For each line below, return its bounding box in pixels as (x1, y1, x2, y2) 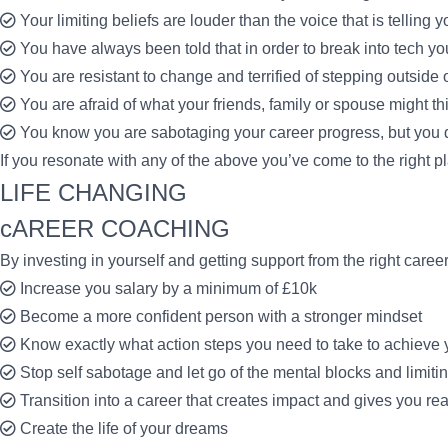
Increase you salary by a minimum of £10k (20, 280, 317, 297)
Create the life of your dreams (20, 420, 228, 437)
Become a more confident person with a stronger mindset (20, 308, 422, 325)
